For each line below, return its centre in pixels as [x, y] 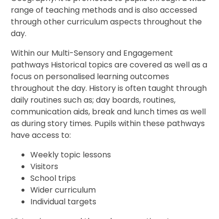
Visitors [44, 167]
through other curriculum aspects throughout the [107, 22]
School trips [53, 178]
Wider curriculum [63, 190]
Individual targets [64, 202]
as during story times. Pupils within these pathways [108, 124]
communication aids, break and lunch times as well [109, 112]
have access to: [41, 135]
